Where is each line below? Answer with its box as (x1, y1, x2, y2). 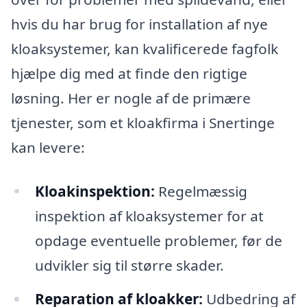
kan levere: (11, 137, 85, 157)
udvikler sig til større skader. (34, 255, 224, 275)
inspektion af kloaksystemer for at (34, 206, 264, 225)
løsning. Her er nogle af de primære (11, 88, 251, 108)
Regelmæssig (154, 181, 247, 201)
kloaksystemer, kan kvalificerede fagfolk (11, 38, 278, 58)
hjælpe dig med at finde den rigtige (11, 63, 247, 83)
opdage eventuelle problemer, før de (34, 230, 282, 250)
